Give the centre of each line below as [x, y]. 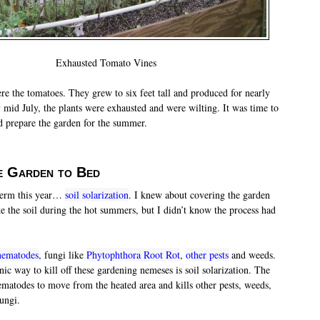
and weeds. [252, 254]
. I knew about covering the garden [199, 194]
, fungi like [62, 254]
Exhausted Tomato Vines [106, 62]
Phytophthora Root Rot [133, 254]
